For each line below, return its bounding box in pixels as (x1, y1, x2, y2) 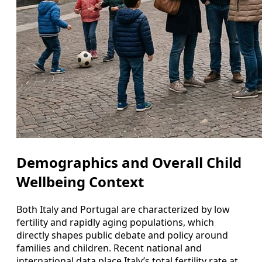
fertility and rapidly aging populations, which (16, 215, 214, 229)
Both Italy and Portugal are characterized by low (16, 202, 230, 216)
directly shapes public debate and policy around (16, 228, 228, 242)
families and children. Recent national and (16, 241, 202, 254)
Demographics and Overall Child (16, 152, 242, 172)
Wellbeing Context (16, 171, 144, 191)
